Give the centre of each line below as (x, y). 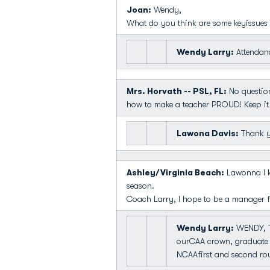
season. (140, 186)
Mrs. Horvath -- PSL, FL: (177, 91)
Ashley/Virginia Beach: (175, 172)
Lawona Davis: (208, 133)
